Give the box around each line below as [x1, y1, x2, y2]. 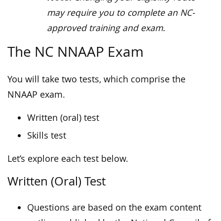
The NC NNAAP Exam [7, 42, 144, 61]
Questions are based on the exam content [27, 202, 201, 214]
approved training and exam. [47, 22, 165, 34]
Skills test [27, 130, 66, 142]
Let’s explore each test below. [7, 153, 128, 165]
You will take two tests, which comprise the [7, 74, 185, 85]
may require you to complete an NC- [47, 7, 195, 19]
